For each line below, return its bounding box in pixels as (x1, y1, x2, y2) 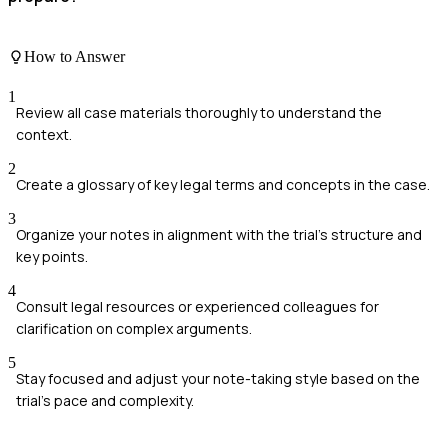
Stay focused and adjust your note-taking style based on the (16, 368, 420, 388)
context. (16, 124, 72, 144)
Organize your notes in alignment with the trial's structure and (16, 224, 422, 244)
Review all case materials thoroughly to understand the (16, 102, 382, 122)
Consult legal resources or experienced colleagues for (16, 296, 379, 316)
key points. (16, 246, 88, 266)
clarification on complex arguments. (16, 318, 252, 338)
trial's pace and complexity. (16, 390, 194, 410)
